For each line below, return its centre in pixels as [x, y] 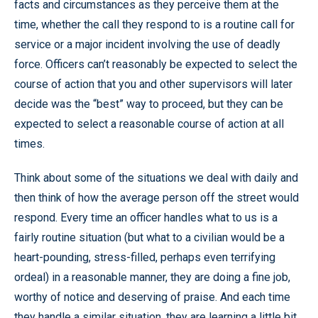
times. [29, 143]
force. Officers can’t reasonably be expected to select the [156, 64]
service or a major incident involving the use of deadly [147, 44]
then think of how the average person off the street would [157, 197]
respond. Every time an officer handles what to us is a [146, 217]
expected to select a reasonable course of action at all [149, 124]
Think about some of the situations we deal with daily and [156, 177]
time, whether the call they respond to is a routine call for [154, 24]
